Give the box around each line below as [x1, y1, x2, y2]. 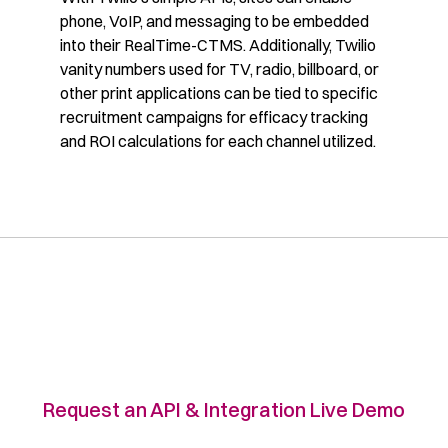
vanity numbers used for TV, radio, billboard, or [60, 59, 379, 80]
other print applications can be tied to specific [60, 83, 378, 104]
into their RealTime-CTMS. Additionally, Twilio [60, 35, 376, 56]
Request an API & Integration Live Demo [43, 397, 405, 423]
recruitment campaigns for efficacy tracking [60, 107, 368, 128]
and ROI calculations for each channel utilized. [60, 131, 376, 152]
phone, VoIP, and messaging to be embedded [60, 11, 369, 32]
